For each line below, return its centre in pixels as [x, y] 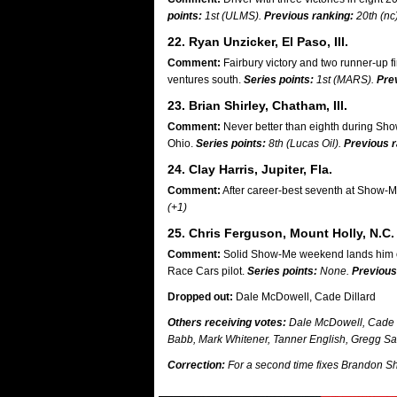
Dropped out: [200, 297]
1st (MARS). [345, 80]
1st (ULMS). [233, 16]
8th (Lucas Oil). [305, 144]
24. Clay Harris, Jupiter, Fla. [250, 169]
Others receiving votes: [227, 323]
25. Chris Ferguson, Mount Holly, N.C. [281, 233]
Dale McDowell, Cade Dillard [304, 297]
